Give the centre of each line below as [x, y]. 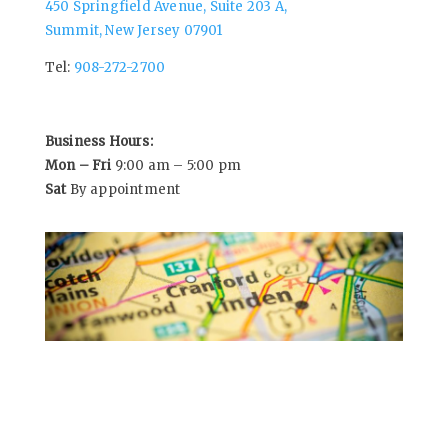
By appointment [123, 189]
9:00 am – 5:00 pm [176, 165]
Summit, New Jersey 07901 [133, 30]
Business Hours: [98, 141]
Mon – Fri [78, 165]
